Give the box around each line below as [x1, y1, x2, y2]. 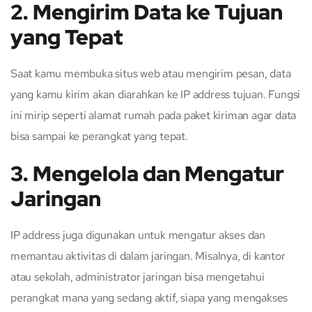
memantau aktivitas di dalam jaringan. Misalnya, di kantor [10, 248, 286, 263]
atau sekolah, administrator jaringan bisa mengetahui [10, 269, 265, 284]
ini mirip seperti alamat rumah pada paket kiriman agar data [10, 107, 297, 123]
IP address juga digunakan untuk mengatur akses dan [10, 227, 265, 242]
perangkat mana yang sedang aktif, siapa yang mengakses [10, 290, 288, 305]
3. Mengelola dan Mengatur [10, 159, 284, 187]
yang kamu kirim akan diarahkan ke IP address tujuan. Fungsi [10, 86, 301, 102]
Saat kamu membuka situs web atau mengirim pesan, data [10, 65, 291, 81]
